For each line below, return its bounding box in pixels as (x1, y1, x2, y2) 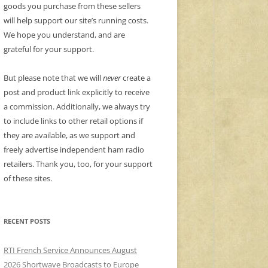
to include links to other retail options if (4, 115, 143, 127)
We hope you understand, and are (4, 29, 125, 41)
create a (121, 72, 151, 84)
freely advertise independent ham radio (4, 144, 144, 156)
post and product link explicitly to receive (4, 87, 150, 98)
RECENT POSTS (4, 217, 50, 226)
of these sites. (4, 173, 52, 184)
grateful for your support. (4, 44, 94, 55)
